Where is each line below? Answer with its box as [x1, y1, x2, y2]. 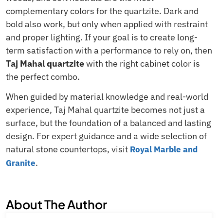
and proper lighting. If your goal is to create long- [6, 31, 198, 43]
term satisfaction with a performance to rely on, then [6, 44, 212, 56]
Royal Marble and [130, 144, 198, 155]
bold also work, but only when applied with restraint [6, 18, 208, 30]
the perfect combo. [6, 71, 84, 82]
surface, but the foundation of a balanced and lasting [6, 117, 211, 129]
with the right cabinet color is [84, 57, 200, 69]
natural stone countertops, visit [6, 144, 130, 155]
